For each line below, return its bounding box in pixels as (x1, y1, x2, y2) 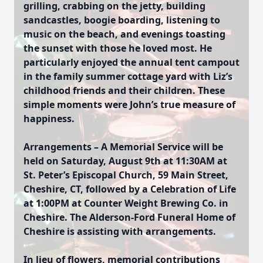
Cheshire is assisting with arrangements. (23, 225, 216, 238)
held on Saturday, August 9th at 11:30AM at (23, 154, 227, 167)
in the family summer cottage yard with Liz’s (23, 70, 232, 83)
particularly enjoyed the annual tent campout (23, 56, 240, 69)
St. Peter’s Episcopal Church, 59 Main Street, (23, 168, 228, 181)
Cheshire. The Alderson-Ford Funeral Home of (23, 211, 235, 224)
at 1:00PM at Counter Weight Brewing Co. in (23, 197, 228, 210)
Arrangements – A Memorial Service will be (23, 140, 223, 153)
